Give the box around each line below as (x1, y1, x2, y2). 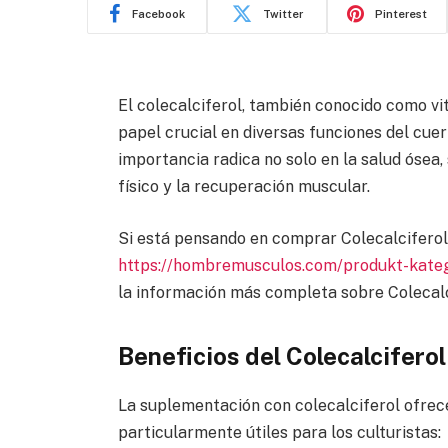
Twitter (262, 7, 303, 20)
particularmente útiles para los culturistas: (117, 423, 441, 443)
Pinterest (375, 7, 427, 20)
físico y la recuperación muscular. (117, 177, 370, 196)
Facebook (132, 7, 185, 20)
